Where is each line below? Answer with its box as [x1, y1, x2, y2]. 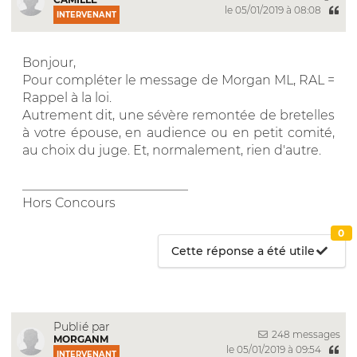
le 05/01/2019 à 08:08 [224, 3, 324, 16]
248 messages [269, 328, 340, 341]
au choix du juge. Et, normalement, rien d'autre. [22, 142, 321, 158]
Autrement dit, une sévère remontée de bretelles [22, 107, 335, 123]
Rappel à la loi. [22, 89, 112, 105]
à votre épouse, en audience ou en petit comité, [22, 124, 335, 140]
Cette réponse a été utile [171, 243, 316, 258]
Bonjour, [22, 54, 76, 70]
